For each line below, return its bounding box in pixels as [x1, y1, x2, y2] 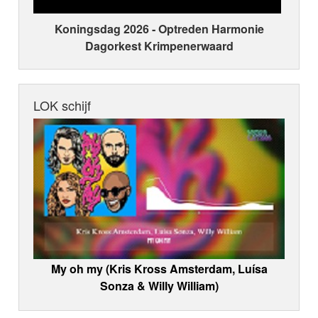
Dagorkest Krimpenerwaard [84, 38, 234, 55]
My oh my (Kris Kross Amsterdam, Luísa [50, 261, 268, 278]
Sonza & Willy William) [99, 278, 219, 295]
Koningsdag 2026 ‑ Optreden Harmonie [54, 21, 264, 38]
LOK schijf [33, 96, 92, 115]
